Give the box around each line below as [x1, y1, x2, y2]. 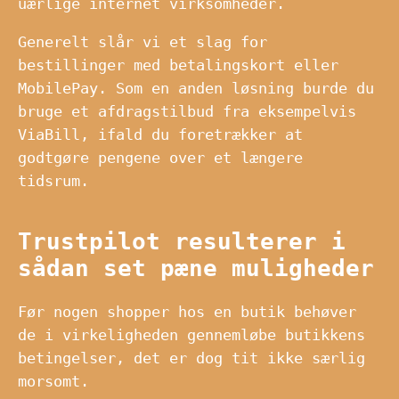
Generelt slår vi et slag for [18, 32, 267, 51]
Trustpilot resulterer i [18, 227, 346, 255]
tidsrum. [18, 171, 89, 190]
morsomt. [18, 372, 89, 391]
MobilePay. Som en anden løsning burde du [18, 78, 374, 97]
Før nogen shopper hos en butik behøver [18, 303, 356, 322]
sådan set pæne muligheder [18, 254, 374, 281]
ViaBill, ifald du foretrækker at [18, 125, 303, 143]
